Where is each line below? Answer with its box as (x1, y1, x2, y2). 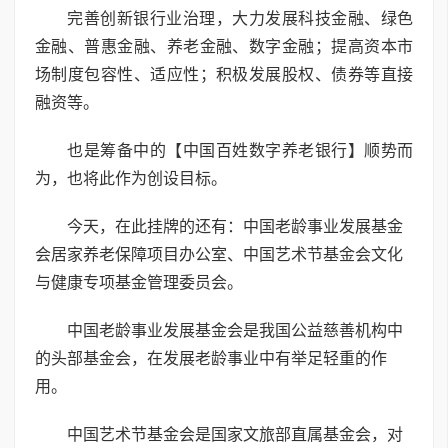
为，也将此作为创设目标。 (35, 170, 227, 188)
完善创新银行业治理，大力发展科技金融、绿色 (67, 10, 413, 28)
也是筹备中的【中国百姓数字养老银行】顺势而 (67, 142, 413, 160)
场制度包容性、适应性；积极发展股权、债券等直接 (35, 66, 413, 84)
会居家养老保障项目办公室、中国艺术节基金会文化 (35, 246, 403, 264)
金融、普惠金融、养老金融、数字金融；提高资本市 (35, 38, 413, 56)
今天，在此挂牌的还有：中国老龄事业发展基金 (67, 218, 403, 236)
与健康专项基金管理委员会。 (35, 274, 243, 292)
